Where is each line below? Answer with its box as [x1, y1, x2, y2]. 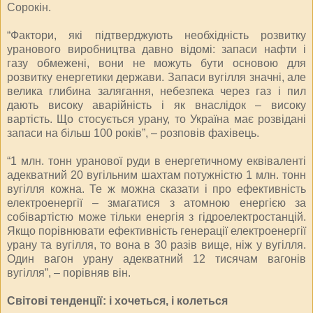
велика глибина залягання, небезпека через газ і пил [7, 85, 306, 97]
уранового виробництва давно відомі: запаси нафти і [7, 43, 306, 55]
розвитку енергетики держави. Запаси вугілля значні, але [7, 71, 306, 83]
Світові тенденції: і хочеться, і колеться [7, 294, 228, 307]
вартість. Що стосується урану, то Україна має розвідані [7, 112, 306, 125]
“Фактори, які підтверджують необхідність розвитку [7, 29, 306, 41]
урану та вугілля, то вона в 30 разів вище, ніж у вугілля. [7, 238, 306, 251]
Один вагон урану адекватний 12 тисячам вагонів [7, 252, 306, 265]
